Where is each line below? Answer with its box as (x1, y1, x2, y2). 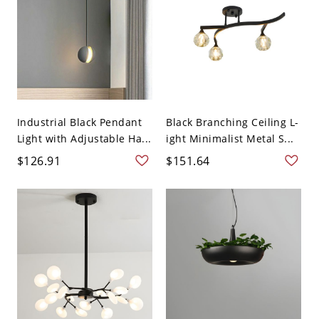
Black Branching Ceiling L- (166, 115, 299, 129)
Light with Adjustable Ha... (16, 131, 152, 145)
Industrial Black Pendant (16, 115, 142, 129)
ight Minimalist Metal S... (166, 131, 294, 145)
